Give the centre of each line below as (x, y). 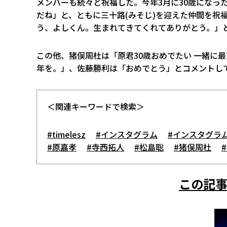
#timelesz (66, 134)
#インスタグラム (127, 134)
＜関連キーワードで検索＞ (96, 106)
